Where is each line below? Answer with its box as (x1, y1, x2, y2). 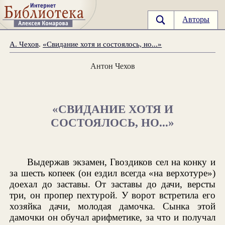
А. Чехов (10, 39, 39, 48)
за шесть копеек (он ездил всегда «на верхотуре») (10, 167, 215, 178)
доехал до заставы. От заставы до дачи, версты (10, 178, 215, 189)
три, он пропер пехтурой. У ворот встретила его (10, 189, 215, 200)
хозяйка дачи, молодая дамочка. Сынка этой (10, 200, 215, 211)
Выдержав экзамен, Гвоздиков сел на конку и (27, 156, 215, 167)
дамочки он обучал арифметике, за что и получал (10, 211, 215, 222)
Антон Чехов (90, 61, 135, 71)
